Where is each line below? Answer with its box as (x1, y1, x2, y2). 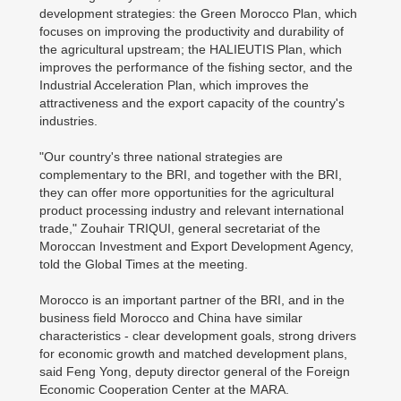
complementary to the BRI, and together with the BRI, (39, 167, 342, 182)
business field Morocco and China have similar (39, 311, 303, 325)
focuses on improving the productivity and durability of (39, 24, 344, 38)
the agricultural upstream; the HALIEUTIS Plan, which (39, 42, 342, 56)
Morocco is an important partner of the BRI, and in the (39, 293, 345, 307)
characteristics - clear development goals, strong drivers (39, 328, 356, 343)
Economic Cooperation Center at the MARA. (39, 382, 289, 397)
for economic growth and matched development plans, (39, 346, 347, 361)
